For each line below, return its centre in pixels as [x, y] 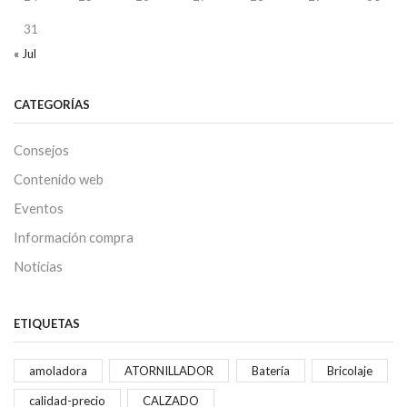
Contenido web [59, 179]
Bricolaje [349, 371]
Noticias [38, 266]
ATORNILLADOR [169, 371]
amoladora [58, 371]
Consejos [41, 149]
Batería [270, 371]
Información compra [74, 237]
